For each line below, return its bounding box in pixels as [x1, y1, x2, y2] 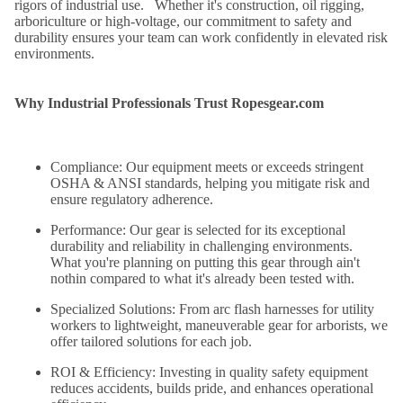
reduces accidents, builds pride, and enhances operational [50, 381, 373, 397]
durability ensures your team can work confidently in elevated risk [14, 29, 388, 45]
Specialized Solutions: [50, 301, 175, 318]
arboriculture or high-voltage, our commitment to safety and [14, 13, 352, 29]
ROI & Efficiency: [50, 364, 156, 381]
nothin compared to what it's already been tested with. [50, 271, 354, 287]
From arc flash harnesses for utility [175, 301, 374, 318]
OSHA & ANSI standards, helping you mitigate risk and [50, 175, 370, 192]
